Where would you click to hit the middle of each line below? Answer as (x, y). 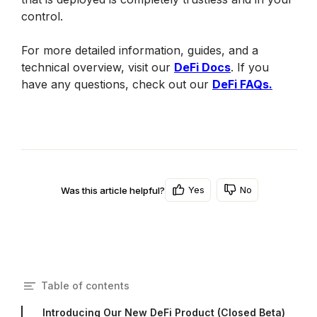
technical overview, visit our (98, 67)
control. (44, 16)
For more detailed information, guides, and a (140, 50)
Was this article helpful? (113, 190)
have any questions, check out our (117, 84)
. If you (250, 67)
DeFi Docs (202, 67)
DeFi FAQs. (242, 84)
